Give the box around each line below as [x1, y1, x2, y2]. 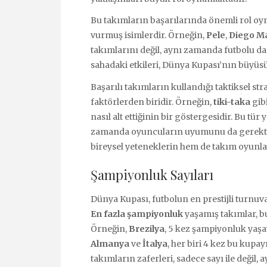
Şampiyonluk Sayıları [91, 166, 213, 184]
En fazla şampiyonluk [91, 209, 183, 220]
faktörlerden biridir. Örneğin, [91, 96, 213, 107]
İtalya [142, 238, 167, 250]
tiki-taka [213, 96, 250, 107]
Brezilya [129, 223, 164, 235]
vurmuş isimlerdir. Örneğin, [91, 30, 206, 41]
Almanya [91, 238, 129, 250]
